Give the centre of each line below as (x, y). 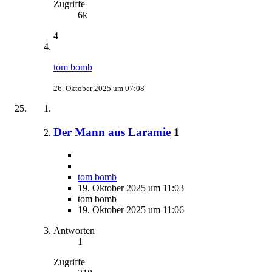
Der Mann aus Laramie (112, 132)
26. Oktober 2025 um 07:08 (99, 88)
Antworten (74, 231)
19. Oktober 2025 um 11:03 (131, 188)
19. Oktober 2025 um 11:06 (131, 210)
